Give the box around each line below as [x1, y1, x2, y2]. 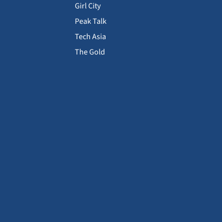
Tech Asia [75, 31, 106, 42]
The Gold [75, 46, 105, 57]
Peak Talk [75, 15, 107, 27]
